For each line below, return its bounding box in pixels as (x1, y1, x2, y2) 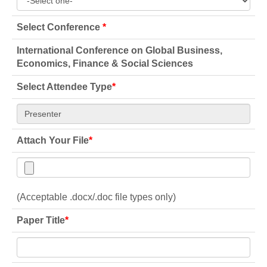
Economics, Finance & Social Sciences (17, 58, 193, 69)
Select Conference (17, 22, 103, 32)
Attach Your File (17, 135, 89, 145)
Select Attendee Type (17, 82, 112, 92)
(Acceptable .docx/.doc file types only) (17, 192, 176, 202)
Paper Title (17, 215, 65, 225)
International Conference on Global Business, (17, 45, 222, 55)
